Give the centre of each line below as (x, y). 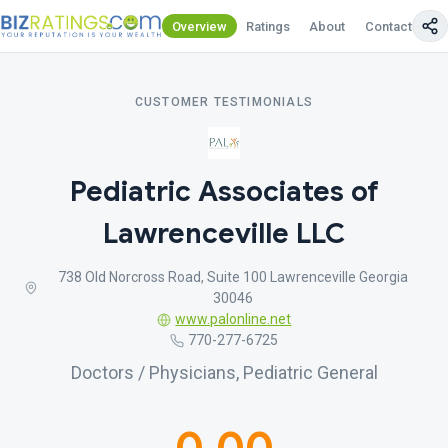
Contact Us (397, 26)
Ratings (268, 26)
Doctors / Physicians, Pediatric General (224, 372)
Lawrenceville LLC (224, 233)
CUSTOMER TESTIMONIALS (224, 102)
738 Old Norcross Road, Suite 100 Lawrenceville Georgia (233, 277)
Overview (199, 26)
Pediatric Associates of (224, 191)
